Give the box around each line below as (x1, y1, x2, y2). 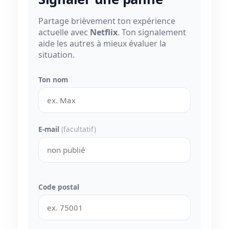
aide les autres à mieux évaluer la (38, 37, 166, 49)
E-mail (38, 124, 61, 134)
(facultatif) (61, 124, 96, 134)
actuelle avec (38, 26, 90, 38)
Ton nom (38, 74, 68, 84)
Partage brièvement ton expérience (38, 15, 175, 27)
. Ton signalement (118, 26, 186, 38)
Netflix (90, 26, 118, 38)
